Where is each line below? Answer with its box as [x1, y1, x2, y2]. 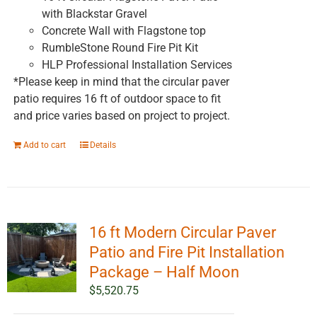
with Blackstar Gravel [41, 7, 147, 21]
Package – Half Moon [88, 263, 239, 282]
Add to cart [23, 140, 66, 151]
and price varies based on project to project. [13, 109, 230, 123]
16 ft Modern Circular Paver [88, 224, 276, 242]
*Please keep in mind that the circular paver [13, 75, 229, 89]
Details [89, 140, 116, 151]
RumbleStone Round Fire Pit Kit [41, 41, 198, 55]
